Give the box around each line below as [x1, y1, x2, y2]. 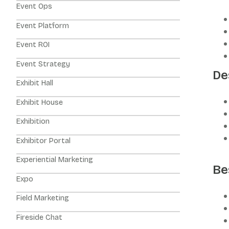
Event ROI [16, 40, 50, 49]
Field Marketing [16, 194, 69, 202]
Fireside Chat [16, 213, 62, 222]
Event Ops [16, 2, 52, 11]
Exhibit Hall [16, 79, 53, 87]
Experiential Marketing [16, 155, 93, 164]
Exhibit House [16, 98, 63, 107]
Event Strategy [16, 59, 70, 68]
